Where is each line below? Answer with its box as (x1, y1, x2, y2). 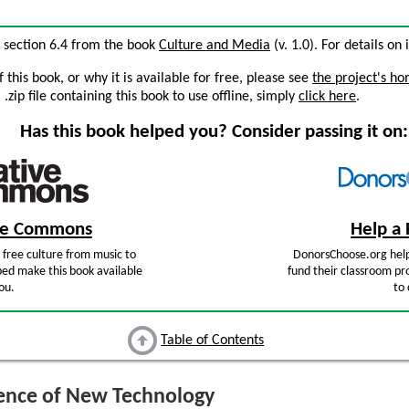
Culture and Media (159, 38, 270, 53)
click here (299, 89, 356, 104)
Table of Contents (161, 333, 265, 349)
